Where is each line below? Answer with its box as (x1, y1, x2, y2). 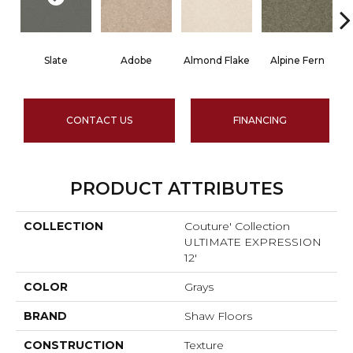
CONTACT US (66, 114, 132, 127)
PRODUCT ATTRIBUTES (69, 178, 284, 200)
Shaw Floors (184, 309, 252, 324)
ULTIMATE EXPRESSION (184, 235, 321, 250)
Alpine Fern (269, 54, 325, 67)
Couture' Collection (184, 219, 290, 234)
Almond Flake (184, 54, 250, 67)
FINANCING (233, 114, 287, 127)
